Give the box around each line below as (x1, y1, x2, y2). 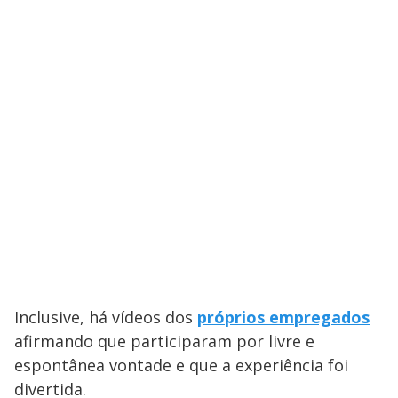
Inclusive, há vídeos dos (14, 306, 197, 329)
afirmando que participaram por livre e (14, 330, 314, 353)
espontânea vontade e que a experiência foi (14, 354, 348, 377)
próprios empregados (197, 306, 370, 329)
